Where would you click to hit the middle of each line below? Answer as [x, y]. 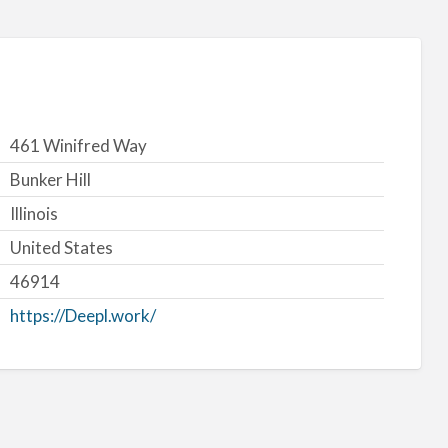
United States [61, 248]
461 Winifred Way [78, 146]
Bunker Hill [50, 180]
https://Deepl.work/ [82, 316]
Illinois [33, 214]
